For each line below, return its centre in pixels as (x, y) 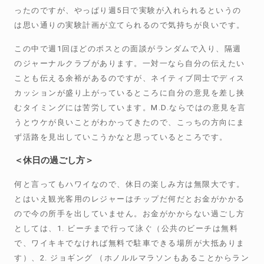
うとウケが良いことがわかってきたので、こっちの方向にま (130, 122)
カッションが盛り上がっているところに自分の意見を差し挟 (130, 93)
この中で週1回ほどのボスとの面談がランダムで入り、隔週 (128, 49)
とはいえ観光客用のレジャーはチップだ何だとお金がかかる (130, 199)
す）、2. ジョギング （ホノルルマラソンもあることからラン (132, 258)
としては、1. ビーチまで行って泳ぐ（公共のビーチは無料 (126, 228)
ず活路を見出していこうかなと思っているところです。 (121, 137)
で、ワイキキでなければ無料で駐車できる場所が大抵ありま (130, 243)
